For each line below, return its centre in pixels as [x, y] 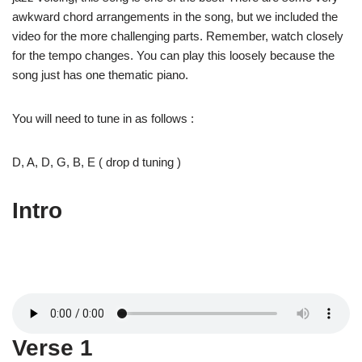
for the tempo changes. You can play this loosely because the [173, 55]
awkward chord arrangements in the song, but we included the [175, 16]
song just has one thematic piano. [100, 74]
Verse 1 [53, 347]
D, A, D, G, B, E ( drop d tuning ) [97, 162]
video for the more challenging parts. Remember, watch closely [178, 36]
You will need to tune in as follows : [103, 118]
